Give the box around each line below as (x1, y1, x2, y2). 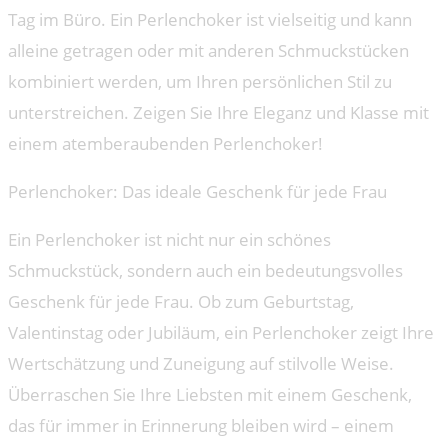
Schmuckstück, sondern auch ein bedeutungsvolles (8, 259, 403, 283)
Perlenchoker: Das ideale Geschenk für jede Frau (8, 180, 387, 204)
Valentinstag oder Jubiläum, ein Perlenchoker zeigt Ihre (8, 321, 434, 345)
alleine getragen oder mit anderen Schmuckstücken (8, 39, 409, 63)
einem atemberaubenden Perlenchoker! (8, 132, 323, 156)
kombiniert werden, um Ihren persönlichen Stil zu (8, 70, 392, 94)
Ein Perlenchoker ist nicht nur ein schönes (8, 228, 331, 252)
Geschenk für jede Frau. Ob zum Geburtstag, (8, 290, 354, 314)
